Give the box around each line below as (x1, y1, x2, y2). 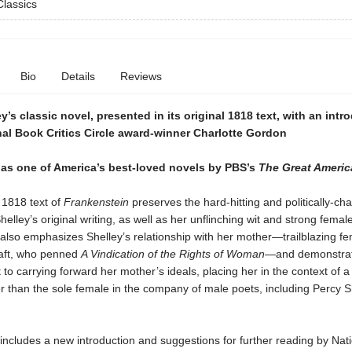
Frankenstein (63, 196, 129, 208)
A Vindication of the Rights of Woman (80, 247, 265, 260)
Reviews (119, 70, 162, 82)
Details (60, 70, 95, 82)
